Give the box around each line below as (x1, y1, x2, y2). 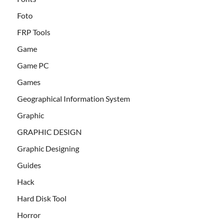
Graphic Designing (17, 144, 79, 153)
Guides (17, 160, 41, 170)
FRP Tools (17, 27, 50, 37)
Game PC (17, 61, 49, 70)
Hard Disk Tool (17, 194, 66, 203)
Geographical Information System (17, 94, 130, 104)
